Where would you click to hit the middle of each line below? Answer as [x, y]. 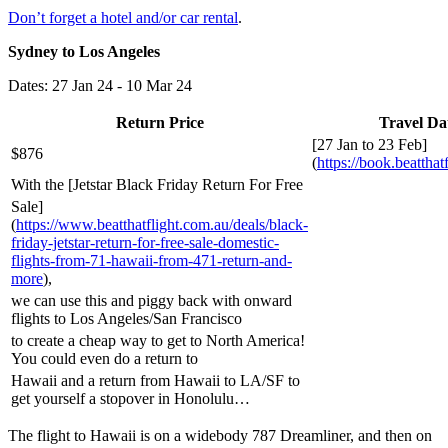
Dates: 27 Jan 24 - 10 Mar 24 [100, 85]
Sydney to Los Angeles [84, 51]
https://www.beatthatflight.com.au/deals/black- [162, 224]
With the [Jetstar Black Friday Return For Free [157, 184]
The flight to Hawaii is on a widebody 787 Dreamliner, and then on [220, 435]
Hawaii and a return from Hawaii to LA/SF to [155, 380]
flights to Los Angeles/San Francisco [126, 318]
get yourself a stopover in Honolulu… [130, 398]
